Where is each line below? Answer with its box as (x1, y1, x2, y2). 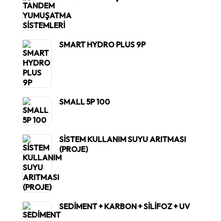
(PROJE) (59, 144, 88, 154)
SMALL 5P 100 (59, 96, 110, 107)
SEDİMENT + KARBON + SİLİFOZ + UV (59, 201, 190, 211)
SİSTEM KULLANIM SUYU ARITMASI (59, 134, 186, 144)
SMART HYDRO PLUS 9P (59, 39, 146, 49)
